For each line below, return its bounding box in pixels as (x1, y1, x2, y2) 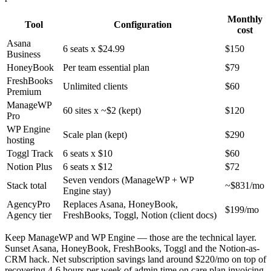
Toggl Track (7, 148, 53, 159)
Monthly (227, 14, 263, 25)
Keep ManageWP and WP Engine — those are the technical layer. (5, 232, 256, 243)
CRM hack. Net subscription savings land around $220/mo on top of (5, 254, 266, 265)
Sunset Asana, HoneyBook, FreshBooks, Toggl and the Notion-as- (5, 243, 260, 254)
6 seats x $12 (63, 162, 113, 172)
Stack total (7, 180, 47, 191)
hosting (7, 135, 34, 146)
